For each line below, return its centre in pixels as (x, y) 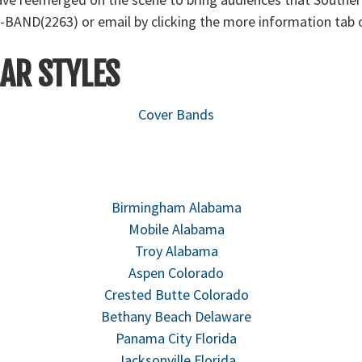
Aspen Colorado (177, 273)
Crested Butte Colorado (176, 295)
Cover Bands (177, 114)
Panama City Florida (177, 338)
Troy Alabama (176, 251)
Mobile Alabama (176, 229)
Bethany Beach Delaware (177, 316)
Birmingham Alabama (176, 207)
